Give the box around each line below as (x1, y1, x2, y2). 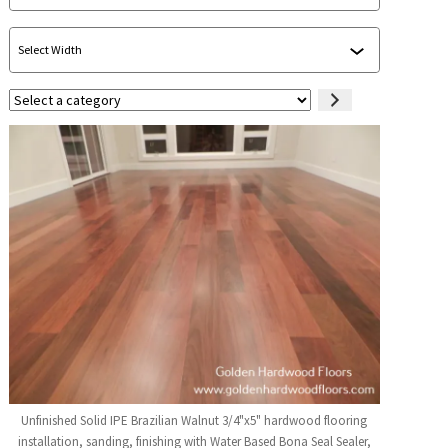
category (7, 133, 63, 152)
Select (7, 89, 47, 108)
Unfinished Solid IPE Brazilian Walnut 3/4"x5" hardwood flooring (21, 412, 368, 430)
